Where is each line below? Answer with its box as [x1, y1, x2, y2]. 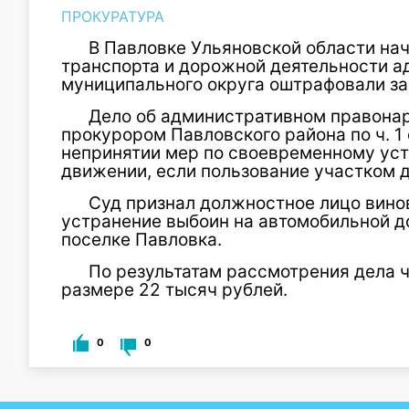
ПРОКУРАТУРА [61, 7, 164, 26]
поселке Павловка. [61, 229, 222, 250]
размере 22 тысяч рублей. [61, 279, 288, 300]
